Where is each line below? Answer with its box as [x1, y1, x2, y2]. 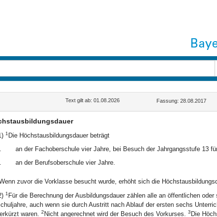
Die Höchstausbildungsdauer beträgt [8, 132, 109, 139]
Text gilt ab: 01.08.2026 [65, 97, 120, 103]
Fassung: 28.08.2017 [156, 98, 207, 104]
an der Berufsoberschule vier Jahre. [15, 159, 115, 166]
